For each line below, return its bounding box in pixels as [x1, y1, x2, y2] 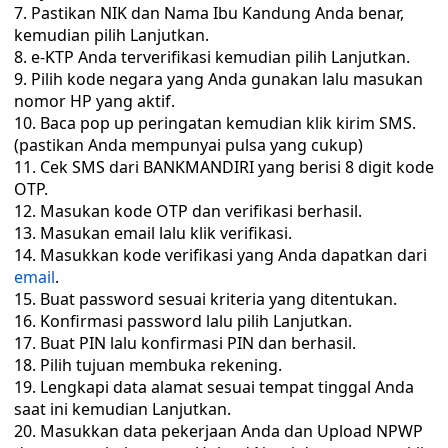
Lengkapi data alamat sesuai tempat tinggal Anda [40, 376, 414, 398]
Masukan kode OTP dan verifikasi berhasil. [40, 200, 362, 222]
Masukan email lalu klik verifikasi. [40, 222, 292, 244]
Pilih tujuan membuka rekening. [40, 354, 282, 376]
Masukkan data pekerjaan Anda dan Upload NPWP [40, 420, 423, 442]
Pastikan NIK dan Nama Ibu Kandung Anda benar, [31, 2, 404, 24]
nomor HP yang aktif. [14, 90, 175, 112]
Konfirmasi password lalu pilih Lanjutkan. [40, 310, 352, 332]
